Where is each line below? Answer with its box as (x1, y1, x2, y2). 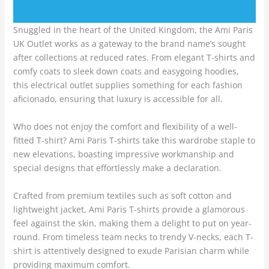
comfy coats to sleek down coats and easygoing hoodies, (13, 65, 239, 77)
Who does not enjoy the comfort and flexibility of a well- (13, 121, 237, 133)
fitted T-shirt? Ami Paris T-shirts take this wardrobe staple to (13, 134, 255, 147)
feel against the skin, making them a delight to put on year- (13, 217, 252, 229)
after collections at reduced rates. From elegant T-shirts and (13, 52, 255, 64)
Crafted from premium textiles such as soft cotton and (13, 190, 232, 202)
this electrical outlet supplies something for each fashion (13, 79, 243, 91)
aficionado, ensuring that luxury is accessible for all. (13, 93, 223, 105)
